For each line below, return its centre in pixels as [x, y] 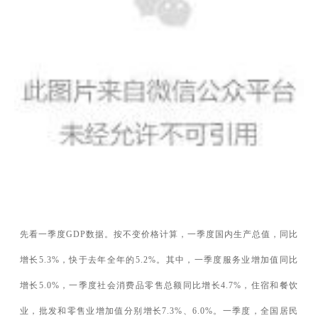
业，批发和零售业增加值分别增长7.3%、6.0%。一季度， [140, 311]
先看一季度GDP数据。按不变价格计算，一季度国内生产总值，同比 [159, 235]
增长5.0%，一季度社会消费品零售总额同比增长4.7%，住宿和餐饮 [159, 286]
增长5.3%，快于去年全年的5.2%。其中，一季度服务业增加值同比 [159, 260]
